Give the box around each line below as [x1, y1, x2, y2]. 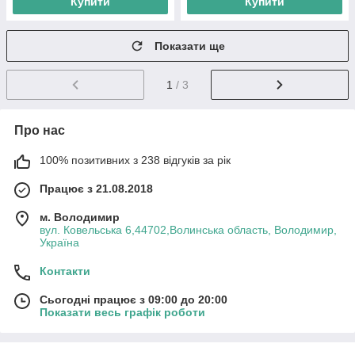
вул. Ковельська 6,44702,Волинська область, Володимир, [40, 223, 337, 236]
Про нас [14, 123, 65, 137]
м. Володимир [40, 210, 120, 223]
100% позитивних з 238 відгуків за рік [40, 153, 231, 166]
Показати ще [155, 40, 225, 52]
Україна [40, 235, 79, 249]
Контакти [40, 264, 90, 277]
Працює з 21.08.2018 [40, 181, 153, 195]
